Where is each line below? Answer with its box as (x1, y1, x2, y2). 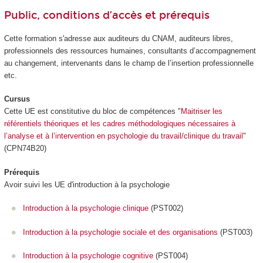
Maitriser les (180, 107, 222, 116)
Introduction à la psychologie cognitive (23, 251, 153, 261)
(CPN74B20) (4, 144, 46, 153)
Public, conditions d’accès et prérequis (4, 9, 210, 22)
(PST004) (153, 251, 188, 261)
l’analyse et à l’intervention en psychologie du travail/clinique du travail (4, 131, 243, 141)
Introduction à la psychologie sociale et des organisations (23, 227, 218, 237)
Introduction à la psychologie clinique (23, 204, 149, 213)
